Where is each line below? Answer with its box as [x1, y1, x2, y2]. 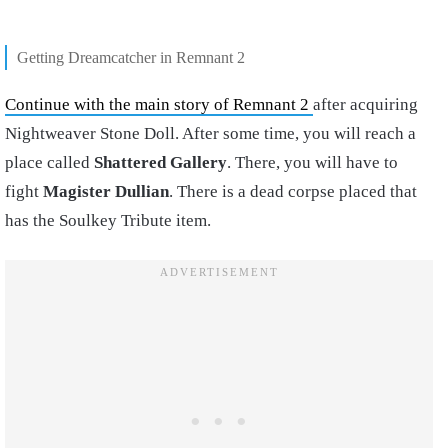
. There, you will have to [227, 153, 398, 173]
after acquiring [313, 95, 418, 115]
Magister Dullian [43, 182, 169, 202]
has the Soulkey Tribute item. [5, 211, 211, 231]
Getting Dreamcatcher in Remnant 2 [17, 49, 245, 67]
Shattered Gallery [94, 153, 227, 173]
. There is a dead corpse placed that [169, 182, 417, 202]
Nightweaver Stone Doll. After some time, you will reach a [5, 124, 416, 144]
